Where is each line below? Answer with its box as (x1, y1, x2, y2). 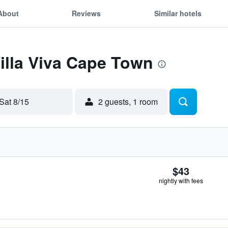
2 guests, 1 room (98, 96, 158, 107)
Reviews (72, 8, 101, 18)
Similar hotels (154, 8, 202, 18)
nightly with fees (159, 176, 203, 185)
